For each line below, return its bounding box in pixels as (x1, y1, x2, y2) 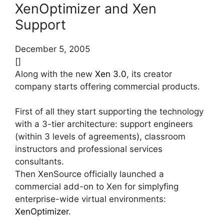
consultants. (15, 156, 64, 167)
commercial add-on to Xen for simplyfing (15, 181, 178, 192)
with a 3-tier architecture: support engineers (15, 119, 193, 129)
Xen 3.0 (95, 68, 126, 79)
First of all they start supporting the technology (15, 106, 203, 117)
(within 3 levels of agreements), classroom (15, 131, 185, 142)
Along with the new (15, 68, 95, 79)
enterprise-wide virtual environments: (15, 194, 166, 204)
